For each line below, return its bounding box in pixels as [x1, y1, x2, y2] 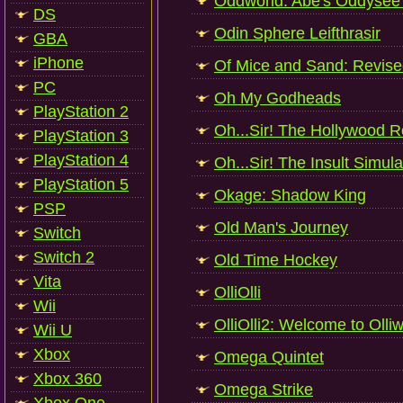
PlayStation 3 [33, 127, 129, 145]
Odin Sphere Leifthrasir [214, 24, 381, 42]
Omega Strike [214, 381, 313, 399]
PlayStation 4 [33, 151, 129, 169]
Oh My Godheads [214, 89, 341, 107]
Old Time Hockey [214, 251, 337, 269]
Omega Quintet [214, 348, 324, 366]
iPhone [33, 54, 84, 72]
